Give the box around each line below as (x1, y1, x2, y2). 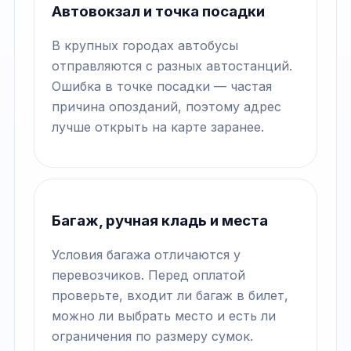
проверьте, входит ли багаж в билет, (52, 287, 288, 303)
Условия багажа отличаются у (52, 246, 241, 262)
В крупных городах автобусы (52, 38, 238, 54)
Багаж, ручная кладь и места (52, 211, 268, 230)
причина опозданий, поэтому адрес (52, 99, 281, 115)
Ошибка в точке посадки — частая (52, 78, 272, 95)
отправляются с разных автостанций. (52, 58, 292, 74)
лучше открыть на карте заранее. (52, 119, 264, 136)
